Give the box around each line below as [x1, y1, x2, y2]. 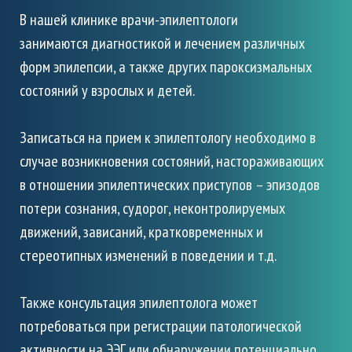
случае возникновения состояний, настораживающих [20, 150, 324, 171]
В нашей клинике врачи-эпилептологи [20, 9, 238, 30]
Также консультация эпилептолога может [20, 291, 258, 313]
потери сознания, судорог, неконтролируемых [20, 197, 285, 218]
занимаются [20, 32, 88, 53]
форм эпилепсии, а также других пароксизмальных [20, 56, 312, 77]
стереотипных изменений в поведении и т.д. [20, 244, 279, 266]
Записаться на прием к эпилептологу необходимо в [20, 126, 316, 148]
